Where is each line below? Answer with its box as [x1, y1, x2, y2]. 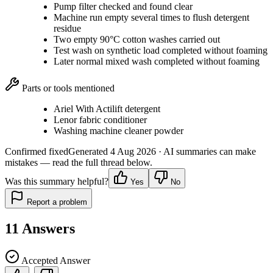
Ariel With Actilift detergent [54, 104, 160, 115]
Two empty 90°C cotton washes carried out [54, 34, 220, 45]
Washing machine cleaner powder [54, 126, 183, 136]
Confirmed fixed [5, 146, 68, 157]
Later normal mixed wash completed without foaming [54, 56, 260, 67]
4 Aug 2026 [110, 146, 156, 157]
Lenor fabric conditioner [54, 115, 147, 126]
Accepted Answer [19, 255, 90, 266]
